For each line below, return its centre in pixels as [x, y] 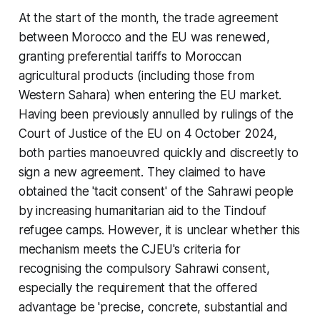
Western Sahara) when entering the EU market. [150, 95]
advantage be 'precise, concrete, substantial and [153, 307]
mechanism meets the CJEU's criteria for [130, 249]
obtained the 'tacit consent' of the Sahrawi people [156, 191]
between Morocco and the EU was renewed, [144, 37]
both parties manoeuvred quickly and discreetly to [158, 152]
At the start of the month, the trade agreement [148, 17]
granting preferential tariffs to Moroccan [130, 56]
